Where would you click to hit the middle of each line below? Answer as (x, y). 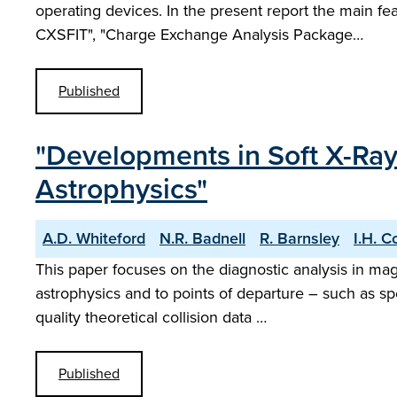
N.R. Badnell (202, 238)
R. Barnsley (300, 238)
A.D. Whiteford (94, 238)
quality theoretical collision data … (151, 317)
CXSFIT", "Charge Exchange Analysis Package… (199, 35)
